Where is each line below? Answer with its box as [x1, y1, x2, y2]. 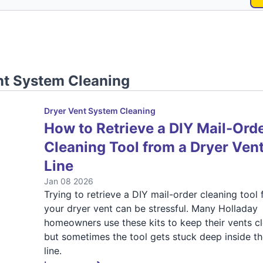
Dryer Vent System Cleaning [44, 106, 156, 116]
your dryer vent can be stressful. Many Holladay [44, 203, 258, 214]
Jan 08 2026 [44, 176, 94, 186]
